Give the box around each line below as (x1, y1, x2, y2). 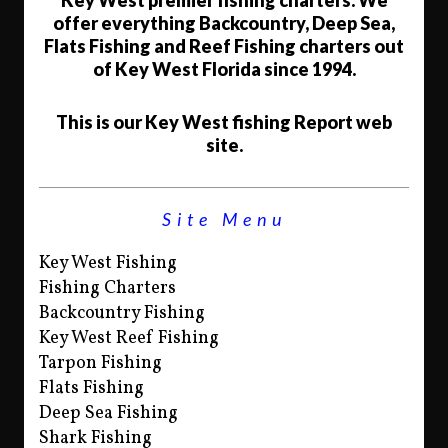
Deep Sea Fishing (39, 401, 178, 426)
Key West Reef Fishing (39, 326, 219, 351)
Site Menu (161, 208, 287, 230)
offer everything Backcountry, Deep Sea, (53, 12, 395, 34)
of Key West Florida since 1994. (92, 58, 356, 80)
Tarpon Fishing (39, 351, 162, 376)
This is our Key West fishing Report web (56, 111, 392, 133)
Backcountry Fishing (39, 301, 205, 326)
